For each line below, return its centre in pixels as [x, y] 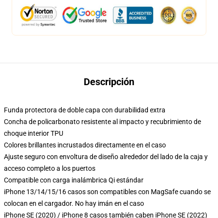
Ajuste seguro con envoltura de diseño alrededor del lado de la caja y [106, 157]
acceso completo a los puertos [50, 168]
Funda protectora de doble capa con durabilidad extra [85, 110]
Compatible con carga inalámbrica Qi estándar [74, 180]
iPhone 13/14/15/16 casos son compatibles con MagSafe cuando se [107, 192]
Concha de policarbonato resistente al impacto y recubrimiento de [102, 122]
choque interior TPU [34, 133]
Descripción [109, 82]
